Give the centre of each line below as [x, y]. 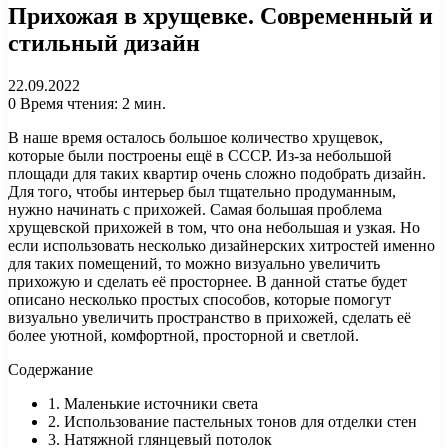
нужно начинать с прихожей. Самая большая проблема [195, 209]
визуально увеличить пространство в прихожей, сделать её [209, 317]
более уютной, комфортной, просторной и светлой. [183, 335]
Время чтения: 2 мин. [91, 103]
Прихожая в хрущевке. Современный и [220, 15]
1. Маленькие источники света [153, 403]
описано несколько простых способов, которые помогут [199, 299]
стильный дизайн [104, 42]
